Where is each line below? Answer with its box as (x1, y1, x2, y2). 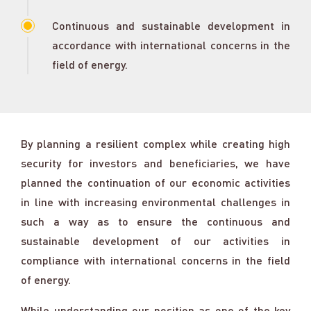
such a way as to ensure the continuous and (21, 215, 290, 228)
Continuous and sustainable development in (52, 19, 290, 32)
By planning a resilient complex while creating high (21, 137, 290, 150)
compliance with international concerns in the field (21, 253, 290, 267)
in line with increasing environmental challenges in (21, 195, 290, 208)
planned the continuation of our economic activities (21, 176, 290, 189)
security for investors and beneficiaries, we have (21, 156, 290, 169)
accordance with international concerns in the (52, 38, 290, 51)
